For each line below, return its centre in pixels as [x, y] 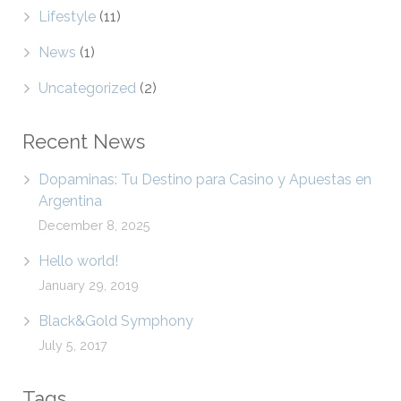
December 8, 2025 [94, 225]
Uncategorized [87, 88]
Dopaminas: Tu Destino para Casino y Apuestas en [205, 179]
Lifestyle [67, 17]
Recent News [84, 141]
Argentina [70, 201]
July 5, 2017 [73, 345]
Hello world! [78, 261]
